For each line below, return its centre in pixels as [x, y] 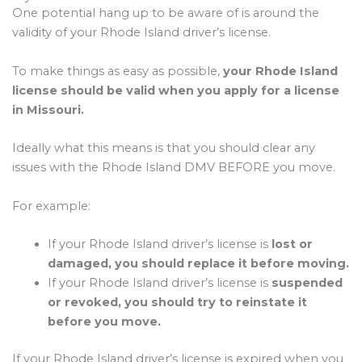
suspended [307, 282]
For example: [51, 206]
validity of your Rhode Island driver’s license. [141, 33]
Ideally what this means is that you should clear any [164, 148]
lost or [292, 244]
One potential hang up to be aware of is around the [166, 13]
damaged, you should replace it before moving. [198, 263]
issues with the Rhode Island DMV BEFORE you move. [174, 168]
